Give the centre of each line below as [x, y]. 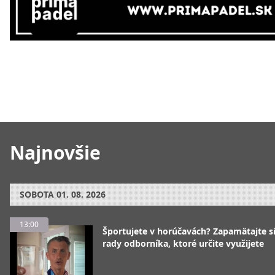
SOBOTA [37, 194]
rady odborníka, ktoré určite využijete [183, 243]
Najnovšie [55, 153]
